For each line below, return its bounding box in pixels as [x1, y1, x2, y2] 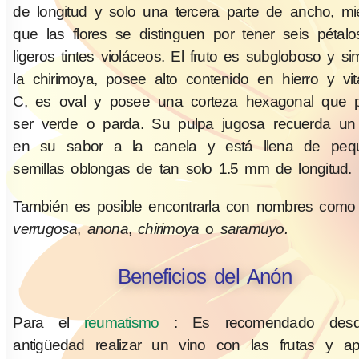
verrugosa [13, 220, 78, 237]
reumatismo [83, 314, 159, 332]
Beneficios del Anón [117, 264, 292, 288]
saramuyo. [220, 220, 288, 237]
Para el [13, 314, 84, 332]
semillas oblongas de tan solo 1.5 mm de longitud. [13, 159, 352, 177]
